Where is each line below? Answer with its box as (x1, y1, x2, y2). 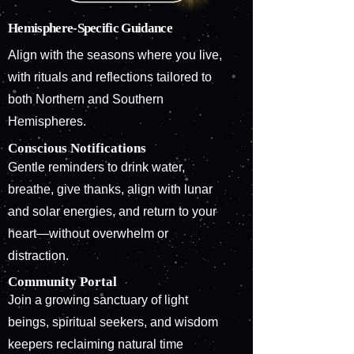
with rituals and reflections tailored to (8, 70, 212, 84)
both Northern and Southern (8, 92, 164, 106)
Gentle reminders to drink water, (8, 160, 185, 174)
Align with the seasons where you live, (8, 48, 222, 62)
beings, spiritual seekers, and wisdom (8, 315, 218, 329)
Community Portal (8, 274, 117, 289)
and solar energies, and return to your (8, 205, 217, 218)
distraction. (8, 249, 69, 262)
